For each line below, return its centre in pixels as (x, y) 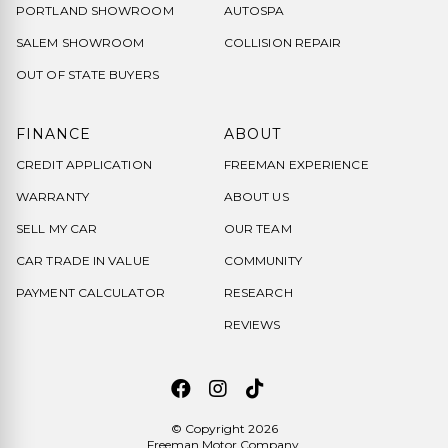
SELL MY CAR (57, 229)
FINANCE (53, 134)
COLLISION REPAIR (282, 43)
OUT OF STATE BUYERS (87, 75)
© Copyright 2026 (224, 429)
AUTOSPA (254, 11)
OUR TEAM (257, 229)
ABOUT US (256, 197)
